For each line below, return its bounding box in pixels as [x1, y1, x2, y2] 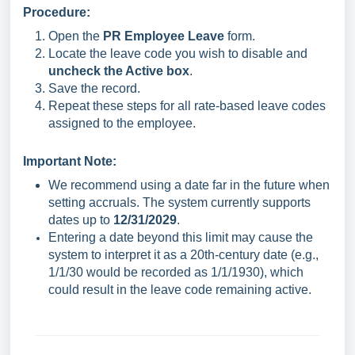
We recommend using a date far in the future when [48, 178, 330, 192]
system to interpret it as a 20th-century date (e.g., [48, 248, 319, 261]
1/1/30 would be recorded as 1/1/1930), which [48, 265, 303, 279]
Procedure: [23, 6, 90, 19]
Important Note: [23, 155, 116, 168]
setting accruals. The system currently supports [48, 196, 311, 209]
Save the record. [48, 82, 140, 95]
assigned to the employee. [48, 116, 196, 130]
